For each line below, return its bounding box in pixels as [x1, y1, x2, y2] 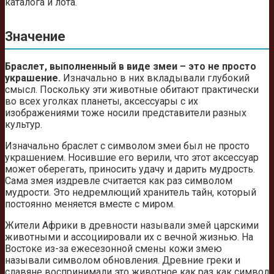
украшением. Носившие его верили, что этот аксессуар [5, 151, 259, 163]
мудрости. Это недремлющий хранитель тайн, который [5, 186, 256, 198]
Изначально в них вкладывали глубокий [61, 72, 250, 84]
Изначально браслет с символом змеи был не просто [5, 139, 250, 152]
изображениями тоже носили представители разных [5, 106, 246, 119]
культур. [5, 118, 42, 130]
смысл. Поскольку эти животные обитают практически [5, 83, 259, 95]
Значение [5, 28, 65, 44]
